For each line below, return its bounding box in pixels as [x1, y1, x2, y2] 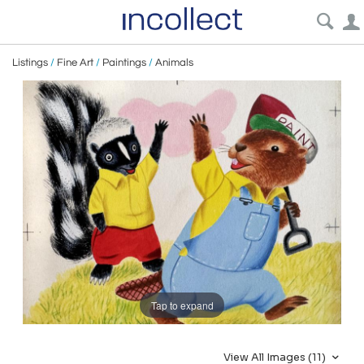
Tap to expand [150, 297, 214, 312]
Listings [12, 57, 48, 68]
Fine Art [57, 57, 93, 68]
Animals [155, 57, 193, 68]
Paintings [102, 57, 146, 68]
